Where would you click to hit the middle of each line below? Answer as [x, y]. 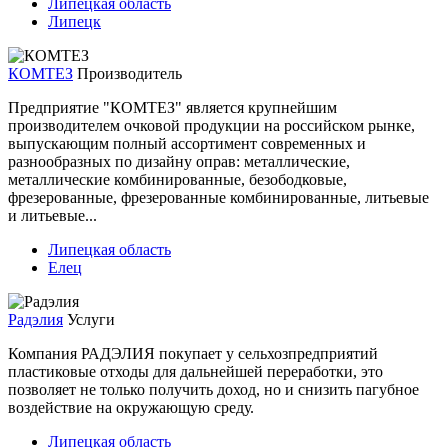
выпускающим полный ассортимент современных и [187, 143]
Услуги [91, 319]
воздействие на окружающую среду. [131, 407]
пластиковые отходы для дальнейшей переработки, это [195, 371]
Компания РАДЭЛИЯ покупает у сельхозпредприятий [193, 353]
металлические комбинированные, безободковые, [177, 179]
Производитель [129, 73]
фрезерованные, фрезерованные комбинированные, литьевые [218, 197]
